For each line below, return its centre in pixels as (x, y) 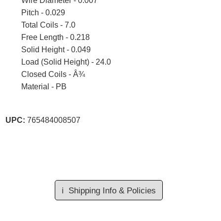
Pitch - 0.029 (43, 13)
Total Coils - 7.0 (48, 25)
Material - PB (44, 87)
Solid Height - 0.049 (56, 50)
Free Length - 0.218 (55, 37)
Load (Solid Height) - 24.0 (66, 62)
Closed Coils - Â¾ (53, 74)
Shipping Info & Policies (112, 190)
